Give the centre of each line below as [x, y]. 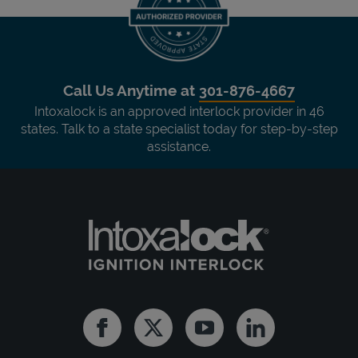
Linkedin [278, 334]
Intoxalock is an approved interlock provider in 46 [179, 111]
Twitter [172, 334]
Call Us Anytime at [131, 90]
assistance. [179, 146]
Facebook [130, 334]
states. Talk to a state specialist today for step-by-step [179, 129]
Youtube [229, 334]
